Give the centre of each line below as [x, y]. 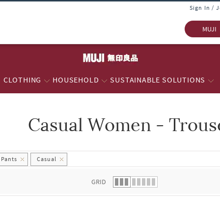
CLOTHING [22, 80]
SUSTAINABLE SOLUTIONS [158, 80]
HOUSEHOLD [76, 80]
